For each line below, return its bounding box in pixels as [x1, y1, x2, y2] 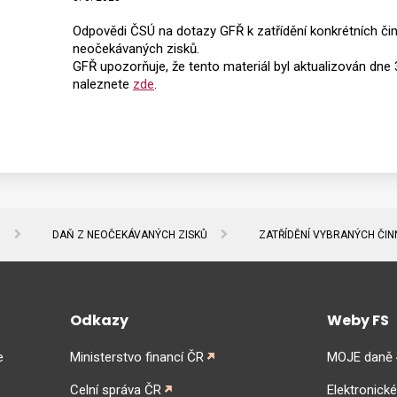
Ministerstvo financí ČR [70, 349, 204, 366]
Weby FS [327, 310, 389, 331]
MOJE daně [327, 349, 393, 366]
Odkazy [70, 310, 128, 331]
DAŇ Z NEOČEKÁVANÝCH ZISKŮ [52, 229, 207, 242]
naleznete [73, 76, 133, 93]
